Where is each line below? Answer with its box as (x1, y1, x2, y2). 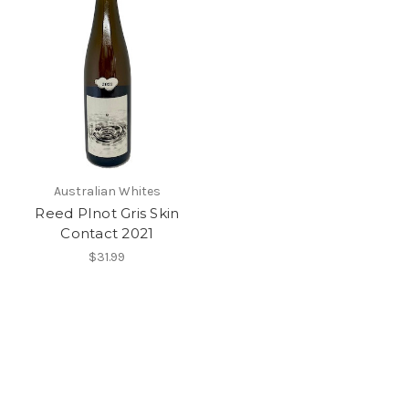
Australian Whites (53, 184, 161, 200)
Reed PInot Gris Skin (35, 204, 180, 223)
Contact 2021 (60, 225, 154, 243)
